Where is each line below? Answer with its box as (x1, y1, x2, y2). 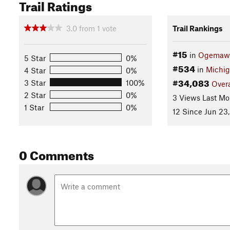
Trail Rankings (172, 23, 223, 33)
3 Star (24, 78, 46, 87)
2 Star (24, 90, 46, 100)
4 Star (24, 65, 46, 75)
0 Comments (19, 144, 94, 163)
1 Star (24, 102, 44, 112)
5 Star (24, 53, 46, 63)
